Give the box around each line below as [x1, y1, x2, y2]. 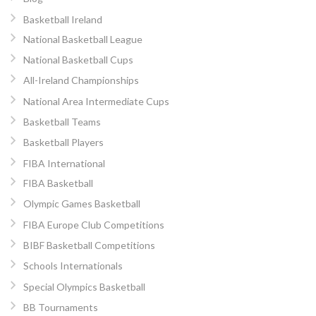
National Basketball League [23, 32, 142, 45]
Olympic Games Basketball [23, 197, 140, 210]
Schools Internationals [23, 260, 123, 272]
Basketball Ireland [23, 13, 102, 25]
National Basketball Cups [23, 53, 133, 66]
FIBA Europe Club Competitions [23, 218, 164, 231]
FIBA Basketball [23, 176, 93, 189]
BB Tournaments [23, 301, 98, 314]
